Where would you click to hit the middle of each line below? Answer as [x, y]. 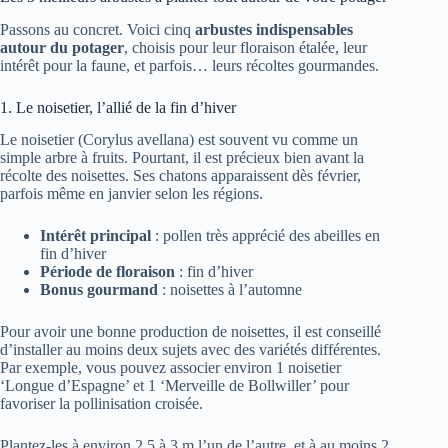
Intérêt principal [95, 236]
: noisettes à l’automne [230, 290]
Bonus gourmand [99, 290]
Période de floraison [107, 272]
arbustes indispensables [274, 29]
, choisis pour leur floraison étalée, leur [245, 47]
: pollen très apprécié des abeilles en [265, 236]
